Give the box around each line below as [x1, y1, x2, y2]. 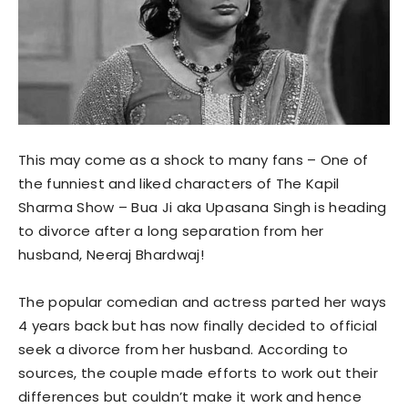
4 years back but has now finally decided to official [18, 316, 378, 336]
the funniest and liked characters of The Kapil [18, 174, 340, 194]
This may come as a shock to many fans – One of [18, 150, 369, 170]
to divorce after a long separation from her [18, 221, 324, 241]
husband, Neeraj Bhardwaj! [18, 245, 205, 265]
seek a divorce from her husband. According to [18, 340, 349, 360]
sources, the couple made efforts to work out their [18, 363, 379, 383]
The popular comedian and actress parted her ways [18, 292, 387, 312]
